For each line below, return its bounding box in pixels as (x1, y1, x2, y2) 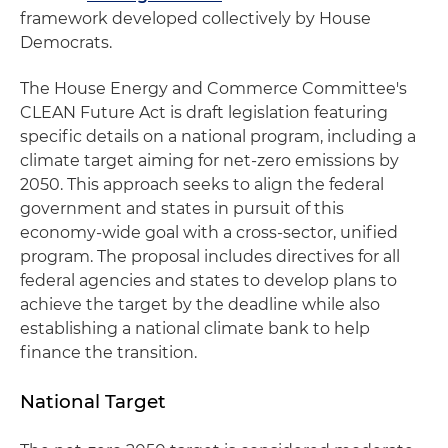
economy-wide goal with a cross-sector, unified (20, 222, 398, 242)
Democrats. (20, 32, 112, 52)
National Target (20, 389, 166, 413)
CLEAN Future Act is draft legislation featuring (20, 102, 388, 122)
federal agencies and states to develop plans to (20, 270, 397, 290)
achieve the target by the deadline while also (20, 294, 380, 314)
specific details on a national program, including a (20, 126, 416, 146)
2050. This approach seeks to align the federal (20, 174, 384, 194)
